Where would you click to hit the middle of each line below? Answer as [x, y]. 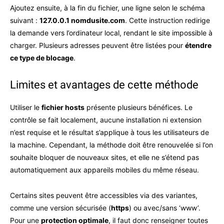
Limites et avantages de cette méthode [104, 85]
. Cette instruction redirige [167, 20]
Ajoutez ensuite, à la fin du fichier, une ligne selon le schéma [107, 8]
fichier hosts [63, 107]
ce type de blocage [42, 58]
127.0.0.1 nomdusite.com [82, 20]
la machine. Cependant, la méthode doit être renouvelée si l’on [111, 145]
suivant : [25, 20]
